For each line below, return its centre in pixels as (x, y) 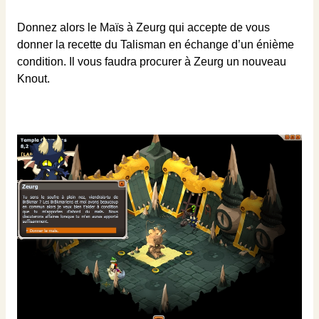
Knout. (33, 79)
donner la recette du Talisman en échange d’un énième (156, 45)
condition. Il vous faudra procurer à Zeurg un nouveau (152, 62)
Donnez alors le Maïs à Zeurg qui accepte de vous (143, 28)
